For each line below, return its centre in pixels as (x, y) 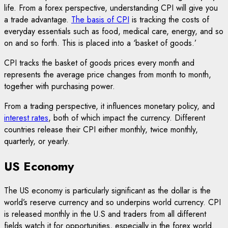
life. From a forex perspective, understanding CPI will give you (111, 8)
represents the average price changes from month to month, (108, 74)
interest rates (26, 118)
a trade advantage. (38, 19)
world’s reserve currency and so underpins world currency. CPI (112, 203)
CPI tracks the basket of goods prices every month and (99, 63)
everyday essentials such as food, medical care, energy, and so (114, 31)
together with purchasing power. (60, 86)
